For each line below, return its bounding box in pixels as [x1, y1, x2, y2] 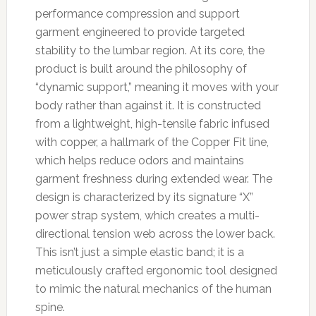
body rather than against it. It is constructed [35, 98, 261, 112]
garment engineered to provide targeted [35, 25, 245, 39]
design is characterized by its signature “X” [35, 190, 253, 204]
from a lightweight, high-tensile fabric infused [35, 116, 269, 130]
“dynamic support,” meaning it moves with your [35, 80, 279, 94]
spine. [35, 300, 65, 314]
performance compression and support [35, 6, 240, 20]
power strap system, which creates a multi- [35, 208, 260, 222]
